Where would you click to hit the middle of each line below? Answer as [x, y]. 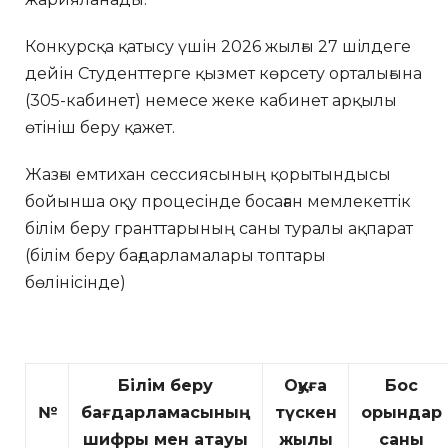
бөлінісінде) [75, 282]
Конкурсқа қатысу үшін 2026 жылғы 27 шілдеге [218, 46]
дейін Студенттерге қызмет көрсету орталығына [223, 73]
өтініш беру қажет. [100, 127]
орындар [401, 412]
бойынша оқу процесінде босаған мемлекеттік [218, 201]
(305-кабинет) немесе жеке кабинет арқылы [211, 100]
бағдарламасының [165, 412]
